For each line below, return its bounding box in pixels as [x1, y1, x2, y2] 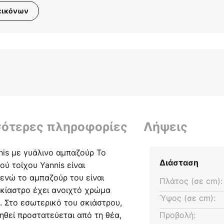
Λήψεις [143, 119, 187, 134]
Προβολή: [159, 209, 195, 221]
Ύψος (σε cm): [159, 192, 215, 204]
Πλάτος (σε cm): [159, 175, 222, 187]
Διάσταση [159, 157, 198, 168]
